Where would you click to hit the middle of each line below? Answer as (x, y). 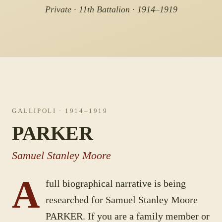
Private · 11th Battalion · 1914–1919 (111, 9)
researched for (76, 200)
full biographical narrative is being (116, 183)
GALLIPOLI (34, 111)
